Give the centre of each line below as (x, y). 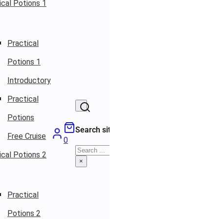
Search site (95, 130)
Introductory (29, 81)
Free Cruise (27, 136)
